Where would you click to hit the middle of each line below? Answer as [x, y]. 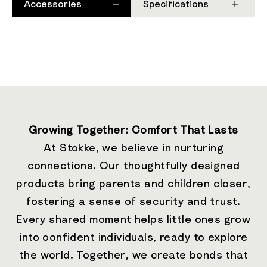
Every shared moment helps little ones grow [133, 220]
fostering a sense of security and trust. [133, 202]
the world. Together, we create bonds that [133, 256]
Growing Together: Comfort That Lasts [133, 131]
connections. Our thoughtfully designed [133, 166]
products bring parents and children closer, [133, 184]
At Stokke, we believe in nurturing [133, 148]
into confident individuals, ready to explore [133, 238]
